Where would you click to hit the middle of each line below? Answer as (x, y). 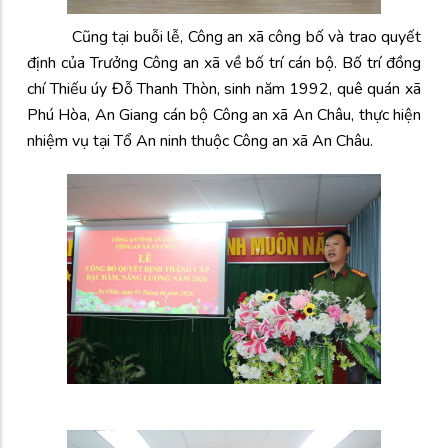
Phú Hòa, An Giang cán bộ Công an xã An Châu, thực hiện (224, 114)
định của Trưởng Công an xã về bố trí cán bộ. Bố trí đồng (224, 62)
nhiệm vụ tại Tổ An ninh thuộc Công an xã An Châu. (200, 140)
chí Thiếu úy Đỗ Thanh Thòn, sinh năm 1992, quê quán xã (224, 88)
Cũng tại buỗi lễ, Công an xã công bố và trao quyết (224, 36)
